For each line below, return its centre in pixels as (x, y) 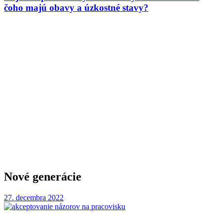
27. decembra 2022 (34, 197)
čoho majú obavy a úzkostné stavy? (76, 7)
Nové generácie (43, 176)
